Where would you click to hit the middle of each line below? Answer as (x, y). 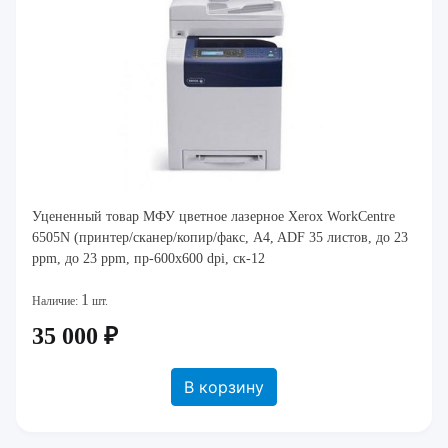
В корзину (224, 387)
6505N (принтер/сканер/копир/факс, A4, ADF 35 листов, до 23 (220, 237)
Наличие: (56, 301)
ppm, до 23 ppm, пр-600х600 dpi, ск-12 (148, 258)
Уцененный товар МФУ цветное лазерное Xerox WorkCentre (213, 216)
